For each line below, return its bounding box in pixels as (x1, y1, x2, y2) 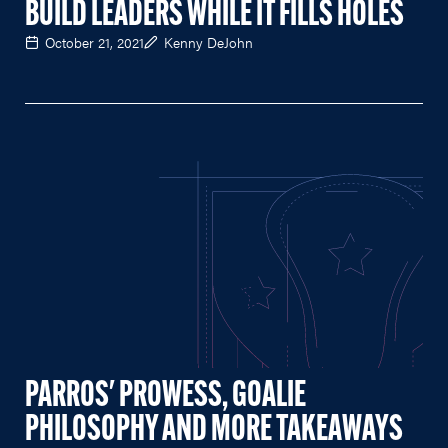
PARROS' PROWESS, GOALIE (25, 379, 306, 416)
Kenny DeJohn (164, 32, 253, 53)
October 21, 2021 (45, 32, 144, 53)
